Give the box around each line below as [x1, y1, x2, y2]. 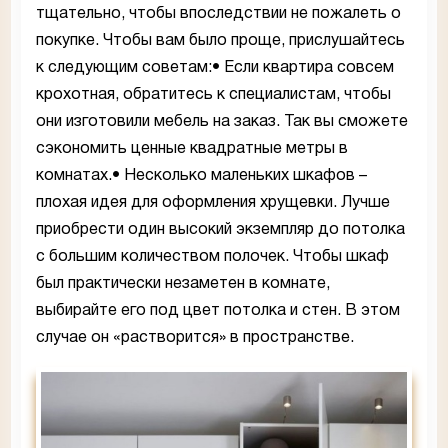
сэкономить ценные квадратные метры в [36, 141, 348, 156]
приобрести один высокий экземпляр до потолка [36, 222, 405, 237]
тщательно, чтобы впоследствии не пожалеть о [36, 6, 401, 21]
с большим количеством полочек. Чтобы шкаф [36, 249, 389, 264]
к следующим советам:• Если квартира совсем [36, 60, 394, 75]
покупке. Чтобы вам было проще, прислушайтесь [36, 33, 405, 48]
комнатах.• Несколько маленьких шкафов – [36, 168, 367, 183]
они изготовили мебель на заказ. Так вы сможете [36, 114, 408, 129]
